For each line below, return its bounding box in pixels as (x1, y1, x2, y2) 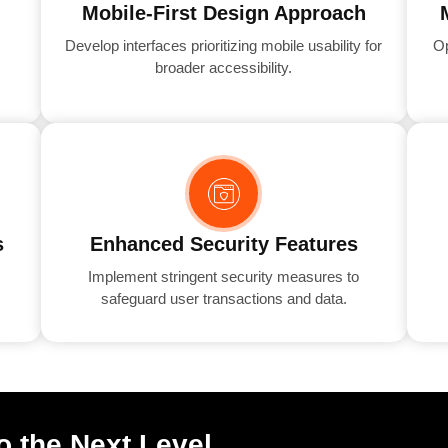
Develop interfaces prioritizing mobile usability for (65, 37, 383, 55)
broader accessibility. (155, 59, 293, 77)
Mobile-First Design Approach (81, 2, 366, 25)
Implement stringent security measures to (88, 268, 360, 286)
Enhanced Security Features (89, 233, 358, 256)
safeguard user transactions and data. (100, 290, 347, 308)
